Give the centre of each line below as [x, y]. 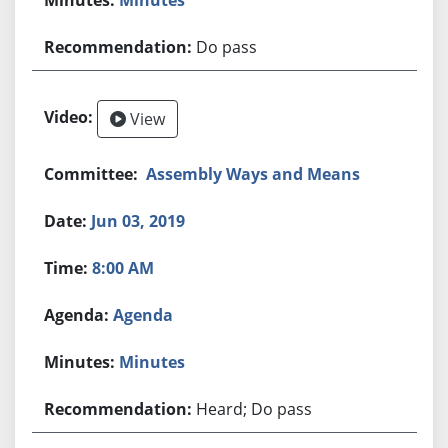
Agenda [143, 314]
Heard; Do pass [254, 408]
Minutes [152, 361]
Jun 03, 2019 [138, 220]
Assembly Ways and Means [253, 173]
